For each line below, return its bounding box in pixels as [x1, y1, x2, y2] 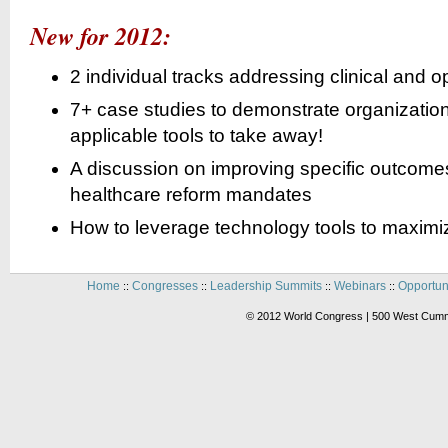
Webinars [333, 279, 386, 293]
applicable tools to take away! [70, 125, 323, 146]
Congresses [131, 279, 198, 293]
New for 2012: [30, 19, 171, 53]
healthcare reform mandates [70, 184, 312, 205]
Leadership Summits [209, 279, 322, 293]
